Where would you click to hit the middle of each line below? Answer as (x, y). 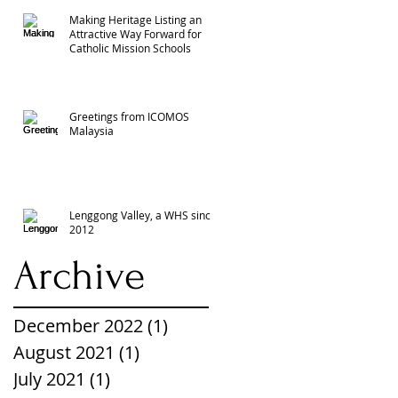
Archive (79, 275)
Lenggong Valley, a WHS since (143, 215)
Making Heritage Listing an (135, 19)
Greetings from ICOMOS (129, 116)
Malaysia (92, 130)
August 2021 (64, 352)
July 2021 (49, 378)
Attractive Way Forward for (135, 33)
